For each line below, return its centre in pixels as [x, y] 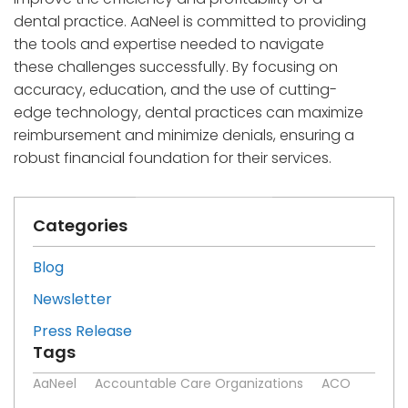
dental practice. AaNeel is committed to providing [190, 21]
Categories [80, 225]
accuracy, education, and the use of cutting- [175, 89]
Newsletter [72, 299]
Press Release [82, 331]
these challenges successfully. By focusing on [176, 66]
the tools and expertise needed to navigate [169, 44]
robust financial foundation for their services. [173, 158]
